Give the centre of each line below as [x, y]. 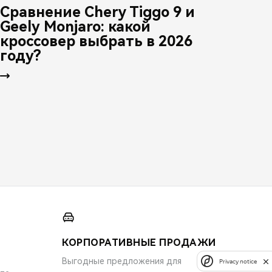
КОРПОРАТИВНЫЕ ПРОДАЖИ [139, 242]
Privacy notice [238, 261]
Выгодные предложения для [122, 261]
